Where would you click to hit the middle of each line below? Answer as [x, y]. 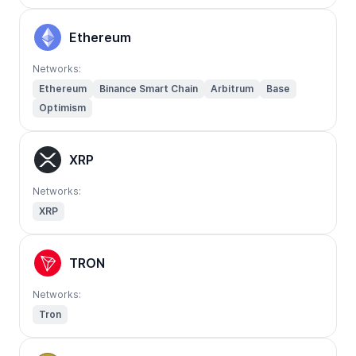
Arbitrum [232, 89]
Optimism [62, 108]
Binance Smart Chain [149, 89]
